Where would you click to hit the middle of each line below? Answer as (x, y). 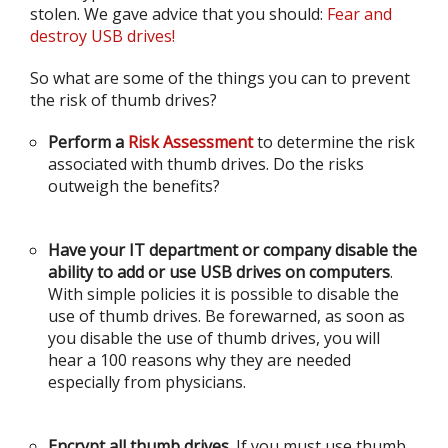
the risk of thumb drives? (123, 100)
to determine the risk (334, 142)
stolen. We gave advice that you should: (178, 14)
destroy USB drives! (102, 36)
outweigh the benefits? (134, 186)
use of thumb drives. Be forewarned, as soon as (226, 316)
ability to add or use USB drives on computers (219, 272)
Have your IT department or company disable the (232, 250)
